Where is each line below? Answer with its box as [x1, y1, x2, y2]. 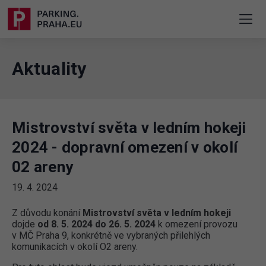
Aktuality [12, 58, 87, 80]
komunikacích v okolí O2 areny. [12, 241, 138, 253]
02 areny [12, 158, 74, 176]
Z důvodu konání [12, 207, 83, 219]
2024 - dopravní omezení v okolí [12, 138, 238, 157]
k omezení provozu [158, 218, 237, 230]
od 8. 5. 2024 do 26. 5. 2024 [37, 218, 158, 230]
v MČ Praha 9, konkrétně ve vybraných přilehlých [12, 230, 210, 242]
